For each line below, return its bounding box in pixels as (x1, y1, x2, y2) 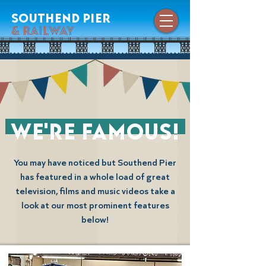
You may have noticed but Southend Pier (14, 157, 176, 168)
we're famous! (5, 119, 185, 134)
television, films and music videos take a (15, 185, 175, 197)
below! (81, 214, 109, 225)
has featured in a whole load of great (20, 171, 170, 182)
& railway (11, 23, 74, 32)
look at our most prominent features (21, 199, 169, 211)
